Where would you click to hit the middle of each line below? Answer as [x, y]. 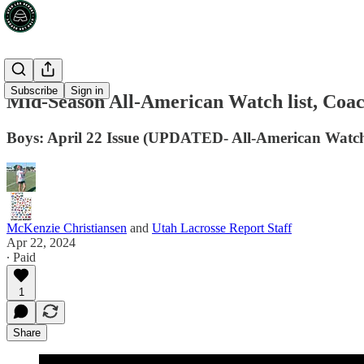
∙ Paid [21, 257]
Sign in [87, 91]
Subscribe [34, 91]
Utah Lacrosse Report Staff [222, 227]
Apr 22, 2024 [41, 242]
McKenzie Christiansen [67, 227]
